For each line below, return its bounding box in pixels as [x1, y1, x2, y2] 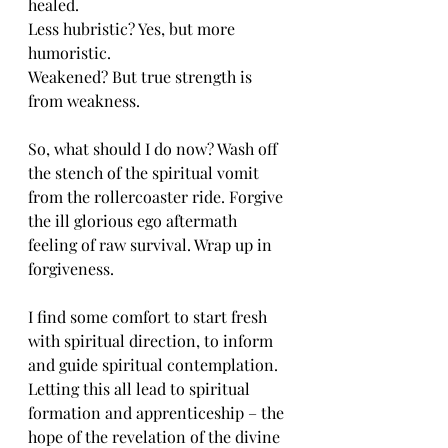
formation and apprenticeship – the [28, 402, 288, 423]
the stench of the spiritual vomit [28, 162, 263, 183]
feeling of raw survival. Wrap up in [28, 234, 276, 255]
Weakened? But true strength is [28, 66, 256, 87]
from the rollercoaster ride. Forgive [28, 186, 287, 207]
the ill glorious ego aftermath [28, 210, 241, 231]
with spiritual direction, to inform [28, 330, 277, 351]
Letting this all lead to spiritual [28, 378, 254, 399]
